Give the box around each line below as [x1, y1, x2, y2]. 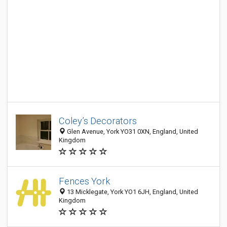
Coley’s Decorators [59, 116, 137, 126]
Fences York [59, 176, 110, 186]
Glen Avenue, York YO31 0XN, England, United [65, 128, 198, 135]
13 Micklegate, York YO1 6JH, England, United [65, 188, 198, 196]
